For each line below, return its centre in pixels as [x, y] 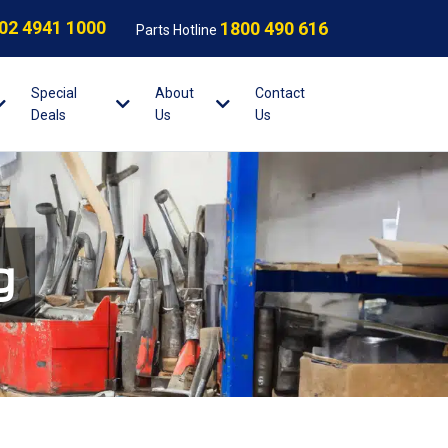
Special [54, 93]
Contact [280, 93]
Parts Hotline [178, 30]
